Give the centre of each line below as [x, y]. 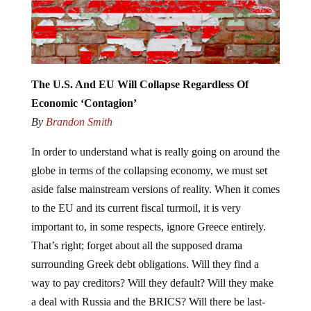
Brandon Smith [79, 121]
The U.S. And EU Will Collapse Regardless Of [140, 84]
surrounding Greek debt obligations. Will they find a [145, 264]
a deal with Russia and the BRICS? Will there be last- [148, 301]
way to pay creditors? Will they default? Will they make [152, 283]
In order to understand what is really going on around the [155, 151]
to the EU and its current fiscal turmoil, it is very [136, 208]
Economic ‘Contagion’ [84, 103]
